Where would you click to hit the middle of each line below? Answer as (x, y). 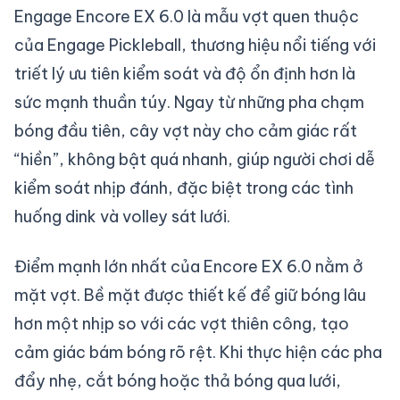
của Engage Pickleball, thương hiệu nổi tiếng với (195, 46)
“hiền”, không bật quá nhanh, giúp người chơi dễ (195, 160)
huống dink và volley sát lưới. (122, 217)
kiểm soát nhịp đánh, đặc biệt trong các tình (184, 188)
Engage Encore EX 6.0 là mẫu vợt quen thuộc (187, 17)
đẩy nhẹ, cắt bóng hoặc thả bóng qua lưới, (178, 381)
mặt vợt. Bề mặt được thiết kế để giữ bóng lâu (190, 296)
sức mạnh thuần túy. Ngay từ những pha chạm (189, 103)
